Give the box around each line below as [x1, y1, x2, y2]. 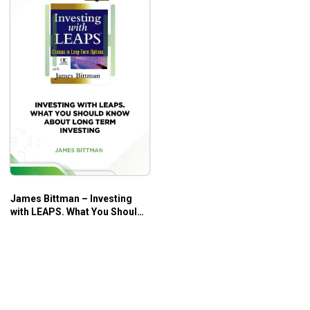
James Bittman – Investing [10, 192, 132, 204]
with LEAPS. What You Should [10, 206, 143, 217]
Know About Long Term [10, 219, 117, 230]
